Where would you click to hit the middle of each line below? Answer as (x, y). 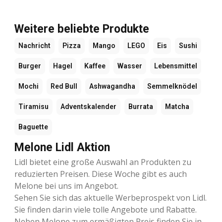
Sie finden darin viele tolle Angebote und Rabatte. (106, 210)
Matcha (177, 107)
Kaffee (95, 66)
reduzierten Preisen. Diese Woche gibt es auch (101, 174)
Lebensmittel (176, 66)
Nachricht (34, 46)
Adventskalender (88, 107)
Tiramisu (33, 107)
